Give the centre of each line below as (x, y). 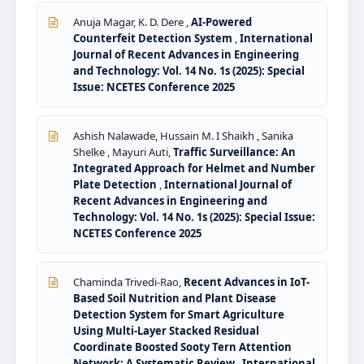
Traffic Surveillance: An (234, 152)
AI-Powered (221, 22)
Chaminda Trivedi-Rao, (128, 282)
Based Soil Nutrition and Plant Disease (175, 298)
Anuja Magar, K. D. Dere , (132, 22)
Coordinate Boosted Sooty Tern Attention (182, 347)
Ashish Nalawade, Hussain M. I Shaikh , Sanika (183, 135)
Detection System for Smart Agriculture (179, 314)
